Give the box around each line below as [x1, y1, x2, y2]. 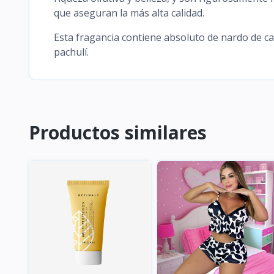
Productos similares [29, 120, 207, 145]
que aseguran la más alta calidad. [54, 6, 204, 20]
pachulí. [54, 45, 89, 59]
